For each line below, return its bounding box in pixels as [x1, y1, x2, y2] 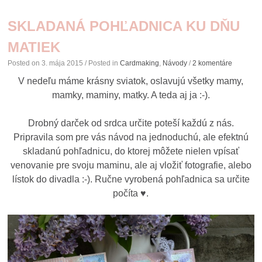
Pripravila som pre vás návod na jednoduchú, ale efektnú [13, 132, 249, 143]
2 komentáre [192, 59, 233, 68]
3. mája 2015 [42, 59, 84, 68]
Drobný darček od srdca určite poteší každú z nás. [27, 118, 234, 129]
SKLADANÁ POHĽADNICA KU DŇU [8, 18, 240, 35]
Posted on [8, 59, 42, 68]
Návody [163, 59, 188, 68]
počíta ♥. [113, 188, 149, 199]
